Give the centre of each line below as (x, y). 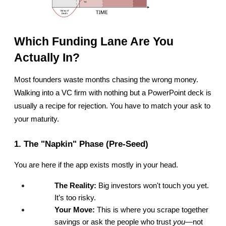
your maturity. (37, 119)
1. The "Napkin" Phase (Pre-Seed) (81, 144)
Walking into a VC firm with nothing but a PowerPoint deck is (113, 93)
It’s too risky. (75, 197)
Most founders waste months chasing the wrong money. (106, 79)
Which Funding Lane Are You (94, 41)
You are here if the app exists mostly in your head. (96, 165)
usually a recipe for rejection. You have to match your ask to (112, 106)
